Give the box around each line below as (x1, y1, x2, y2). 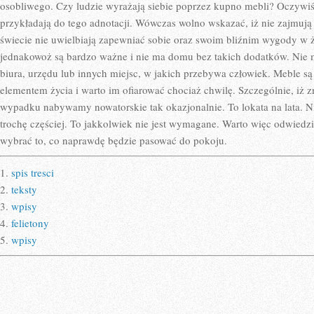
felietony (11, 216, 49, 230)
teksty (11, 182, 37, 196)
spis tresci (11, 165, 54, 179)
